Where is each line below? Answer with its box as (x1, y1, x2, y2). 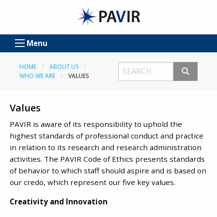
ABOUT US (49, 62, 78, 71)
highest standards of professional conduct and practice (10, 131, 203, 141)
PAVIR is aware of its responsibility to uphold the (10, 119, 182, 129)
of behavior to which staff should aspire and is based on (10, 166, 206, 176)
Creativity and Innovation (10, 196, 108, 206)
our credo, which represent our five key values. (10, 177, 175, 187)
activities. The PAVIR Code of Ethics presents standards (10, 154, 205, 164)
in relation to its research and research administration (10, 142, 201, 153)
